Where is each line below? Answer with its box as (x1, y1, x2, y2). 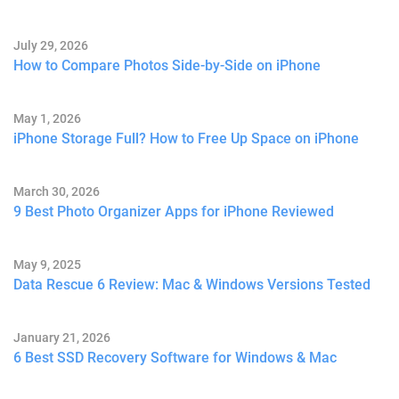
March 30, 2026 (13, 183, 100, 199)
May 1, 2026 (13, 110, 81, 126)
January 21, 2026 (13, 330, 110, 345)
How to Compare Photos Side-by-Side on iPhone (13, 56, 321, 74)
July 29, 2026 (13, 37, 88, 53)
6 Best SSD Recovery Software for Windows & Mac (13, 348, 337, 366)
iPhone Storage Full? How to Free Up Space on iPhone (13, 129, 359, 147)
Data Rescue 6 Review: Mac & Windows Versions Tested (13, 275, 370, 293)
